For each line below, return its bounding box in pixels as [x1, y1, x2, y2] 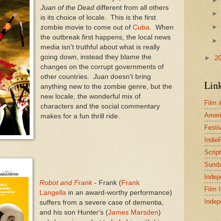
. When [149, 23, 174, 31]
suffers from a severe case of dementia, [39, 199, 164, 207]
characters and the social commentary [40, 102, 160, 110]
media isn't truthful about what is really [40, 43, 160, 51]
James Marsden [108, 209, 158, 217]
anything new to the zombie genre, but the [40, 82, 172, 90]
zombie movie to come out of [40, 23, 133, 31]
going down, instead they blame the [40, 53, 151, 61]
